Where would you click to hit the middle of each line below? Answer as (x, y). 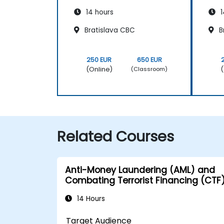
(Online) (99, 69)
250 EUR (99, 59)
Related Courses (115, 136)
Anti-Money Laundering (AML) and (140, 170)
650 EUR (149, 59)
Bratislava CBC (109, 30)
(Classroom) (149, 69)
